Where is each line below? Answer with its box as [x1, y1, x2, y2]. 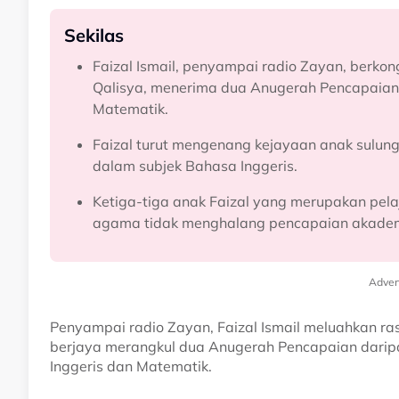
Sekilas [64, 24, 124, 47]
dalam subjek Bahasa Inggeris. [93, 157, 297, 175]
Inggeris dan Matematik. [50, 357, 212, 376]
